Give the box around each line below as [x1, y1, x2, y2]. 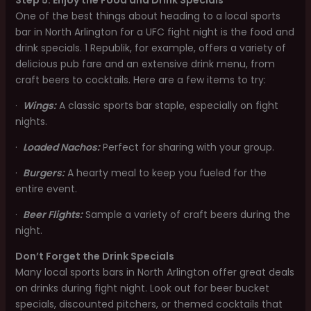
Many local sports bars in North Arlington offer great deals [15, 265, 294, 279]
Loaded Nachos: [22, 140, 100, 154]
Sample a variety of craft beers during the [82, 208, 290, 221]
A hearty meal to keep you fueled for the [64, 166, 267, 180]
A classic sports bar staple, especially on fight [56, 99, 278, 112]
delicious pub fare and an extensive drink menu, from [15, 57, 275, 71]
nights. [15, 115, 47, 128]
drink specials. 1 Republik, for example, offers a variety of [15, 41, 286, 55]
